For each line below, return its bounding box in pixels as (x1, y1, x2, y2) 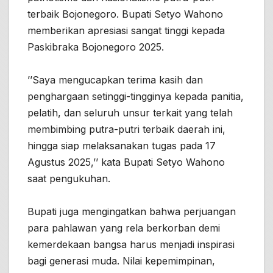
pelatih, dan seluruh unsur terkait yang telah (27, 107, 233, 119)
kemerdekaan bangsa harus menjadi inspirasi (27, 238, 235, 251)
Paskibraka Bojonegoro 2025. (27, 41, 164, 54)
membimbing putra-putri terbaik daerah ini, (27, 123, 225, 136)
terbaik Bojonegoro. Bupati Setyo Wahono (27, 8, 223, 21)
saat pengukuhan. (27, 172, 110, 185)
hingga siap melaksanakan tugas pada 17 (27, 140, 216, 152)
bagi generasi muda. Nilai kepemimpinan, (27, 255, 215, 268)
